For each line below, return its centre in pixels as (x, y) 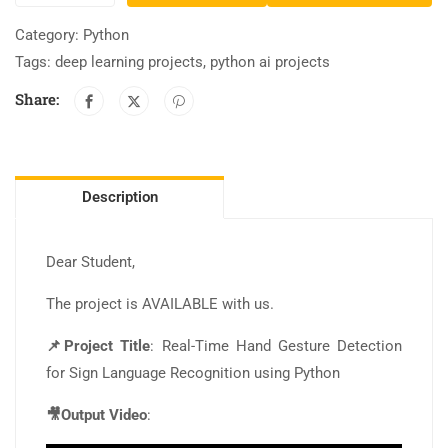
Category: (49, 34)
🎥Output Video (96, 414)
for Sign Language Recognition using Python (193, 372)
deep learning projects (129, 61)
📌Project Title (98, 345)
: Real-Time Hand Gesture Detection (276, 345)
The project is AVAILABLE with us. (160, 303)
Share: (37, 98)
